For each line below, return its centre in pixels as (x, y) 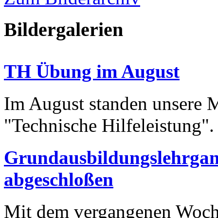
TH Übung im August (92, 71)
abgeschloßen (59, 180)
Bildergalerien (64, 29)
